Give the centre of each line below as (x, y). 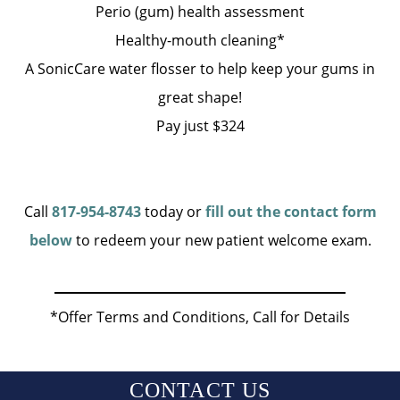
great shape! (200, 97)
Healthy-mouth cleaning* (200, 40)
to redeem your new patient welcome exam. (221, 240)
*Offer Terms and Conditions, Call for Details (200, 317)
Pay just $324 (200, 125)
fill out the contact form (291, 211)
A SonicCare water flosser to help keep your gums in (200, 68)
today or (173, 211)
